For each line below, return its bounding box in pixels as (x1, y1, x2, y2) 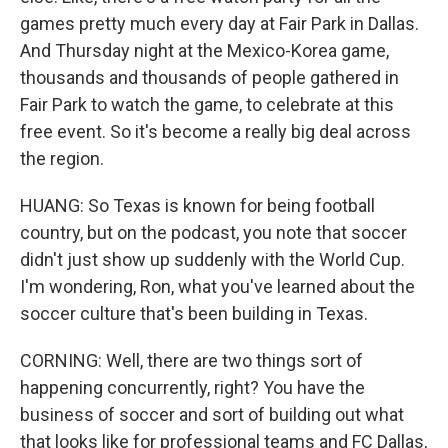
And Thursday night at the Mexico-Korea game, (20, 40, 389, 61)
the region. (20, 148, 104, 169)
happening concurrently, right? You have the (20, 377, 365, 398)
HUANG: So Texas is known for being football (20, 195, 375, 216)
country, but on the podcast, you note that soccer (20, 222, 407, 243)
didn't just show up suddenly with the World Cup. (20, 249, 405, 270)
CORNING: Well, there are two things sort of (20, 350, 363, 371)
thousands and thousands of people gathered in (20, 67, 399, 88)
